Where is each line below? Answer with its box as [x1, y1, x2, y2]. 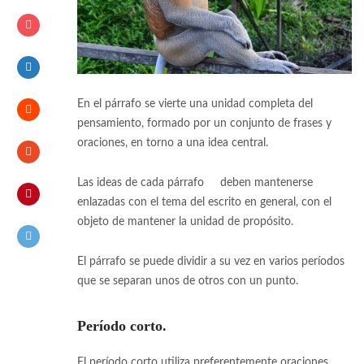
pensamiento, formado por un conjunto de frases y [77, 117, 331, 129]
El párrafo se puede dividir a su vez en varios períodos [77, 255, 344, 267]
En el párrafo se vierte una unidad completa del [77, 97, 313, 110]
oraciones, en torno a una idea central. [77, 136, 268, 149]
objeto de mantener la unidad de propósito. [77, 215, 293, 227]
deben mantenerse [217, 176, 313, 188]
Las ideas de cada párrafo [77, 176, 204, 188]
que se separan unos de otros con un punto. [77, 275, 298, 287]
